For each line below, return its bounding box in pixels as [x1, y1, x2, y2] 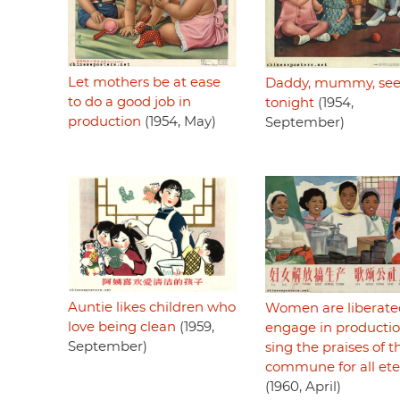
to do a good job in [68, 95, 191, 109]
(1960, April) [264, 380, 341, 395]
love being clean [68, 320, 176, 334]
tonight [264, 96, 314, 110]
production [68, 114, 141, 129]
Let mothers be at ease [68, 75, 221, 89]
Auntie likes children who [68, 300, 236, 314]
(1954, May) [141, 114, 216, 129]
